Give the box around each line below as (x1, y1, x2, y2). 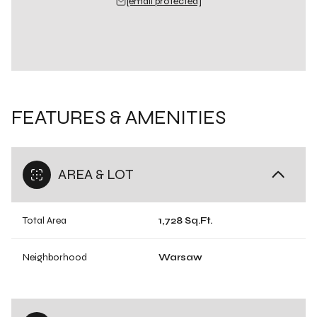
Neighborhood (23, 251, 87, 263)
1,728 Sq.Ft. (158, 214, 212, 226)
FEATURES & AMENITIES (11, 105, 226, 129)
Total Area (23, 214, 67, 226)
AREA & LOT (58, 166, 133, 183)
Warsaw (158, 251, 202, 263)
